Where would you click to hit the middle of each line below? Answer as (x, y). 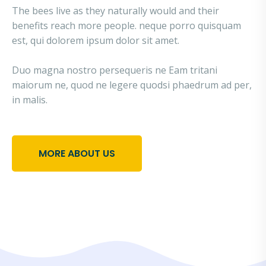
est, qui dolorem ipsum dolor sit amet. (96, 40)
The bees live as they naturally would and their (115, 11)
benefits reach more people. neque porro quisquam (126, 26)
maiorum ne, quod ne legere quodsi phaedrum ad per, (132, 85)
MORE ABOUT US (77, 153)
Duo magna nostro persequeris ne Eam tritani (115, 70)
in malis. (30, 100)
